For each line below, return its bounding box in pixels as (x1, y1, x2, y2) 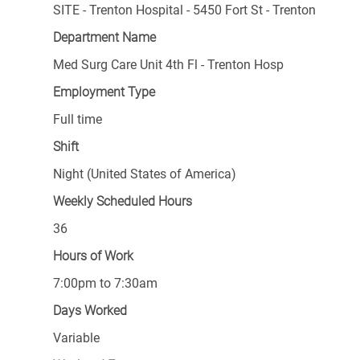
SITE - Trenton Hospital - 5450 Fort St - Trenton (53, 2, 316, 18)
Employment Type (53, 84, 155, 100)
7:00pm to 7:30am (53, 276, 157, 292)
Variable (53, 330, 100, 346)
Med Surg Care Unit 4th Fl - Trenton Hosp (53, 57, 284, 73)
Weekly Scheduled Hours (53, 194, 192, 210)
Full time (53, 112, 102, 128)
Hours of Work (53, 248, 133, 264)
